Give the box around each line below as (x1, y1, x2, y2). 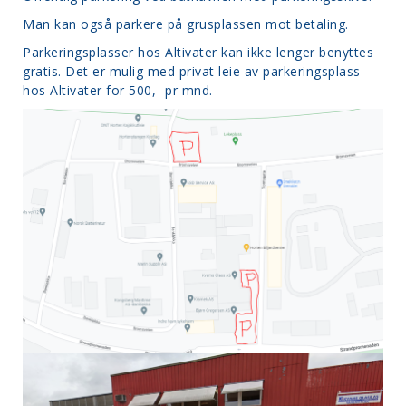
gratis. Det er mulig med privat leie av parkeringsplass (23, 63, 361, 80)
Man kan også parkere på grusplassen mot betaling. (23, 15, 349, 33)
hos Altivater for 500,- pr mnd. (23, 82, 213, 99)
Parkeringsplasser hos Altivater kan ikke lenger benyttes (23, 43, 373, 61)
